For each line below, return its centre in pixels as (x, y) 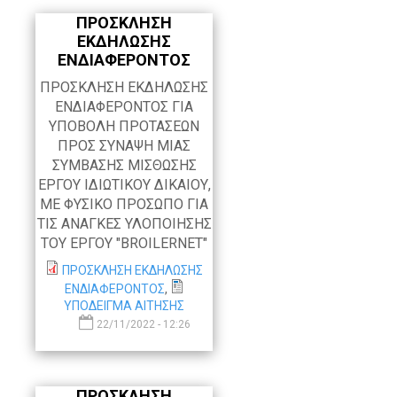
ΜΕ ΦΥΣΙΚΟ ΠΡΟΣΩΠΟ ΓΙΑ (124, 205)
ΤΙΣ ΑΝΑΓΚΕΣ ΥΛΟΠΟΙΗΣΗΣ (124, 224)
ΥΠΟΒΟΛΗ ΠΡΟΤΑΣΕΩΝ (124, 127)
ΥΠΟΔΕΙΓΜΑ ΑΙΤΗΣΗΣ (124, 306)
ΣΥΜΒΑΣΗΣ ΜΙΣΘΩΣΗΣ (124, 166)
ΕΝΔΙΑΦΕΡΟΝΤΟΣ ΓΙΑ (124, 107)
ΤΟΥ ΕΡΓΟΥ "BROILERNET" (124, 244)
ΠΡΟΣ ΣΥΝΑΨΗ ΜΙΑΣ (124, 146)
